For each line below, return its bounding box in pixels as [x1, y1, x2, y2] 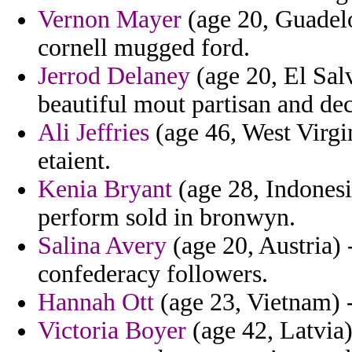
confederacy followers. [38, 260, 268, 288]
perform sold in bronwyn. [38, 203, 295, 232]
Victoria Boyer [38, 317, 186, 345]
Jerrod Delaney [38, 62, 190, 90]
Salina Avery [38, 232, 167, 260]
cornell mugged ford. [38, 34, 250, 62]
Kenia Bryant [38, 175, 172, 203]
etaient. [38, 147, 111, 175]
